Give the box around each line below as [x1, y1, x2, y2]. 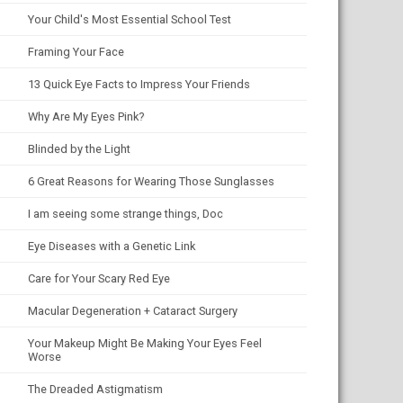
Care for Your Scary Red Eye [28, 272, 170, 285]
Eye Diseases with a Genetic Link [28, 239, 195, 253]
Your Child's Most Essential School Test [28, 13, 231, 26]
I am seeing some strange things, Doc [28, 207, 223, 220]
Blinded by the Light [28, 142, 130, 156]
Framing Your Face [28, 45, 124, 58]
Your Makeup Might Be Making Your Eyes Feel [28, 336, 262, 350]
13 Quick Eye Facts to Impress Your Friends [28, 77, 250, 91]
